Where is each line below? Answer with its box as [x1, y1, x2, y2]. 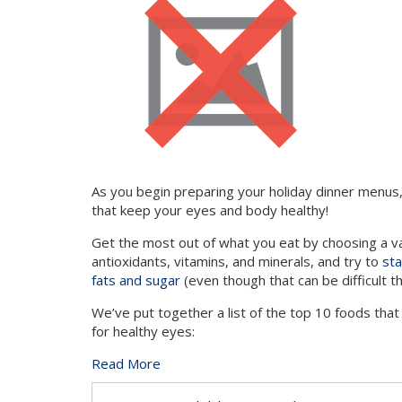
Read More [92, 354, 161, 372]
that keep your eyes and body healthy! [92, 201, 328, 219]
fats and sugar [92, 271, 180, 289]
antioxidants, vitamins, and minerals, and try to [92, 252, 382, 270]
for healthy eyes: [92, 322, 195, 340]
